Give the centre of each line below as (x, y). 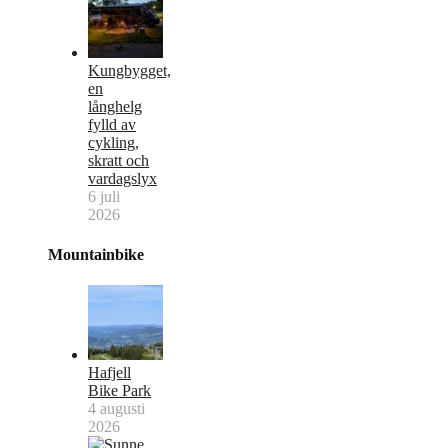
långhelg (115, 107)
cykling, (113, 143)
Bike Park (119, 390)
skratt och (118, 161)
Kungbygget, (129, 71)
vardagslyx (122, 179)
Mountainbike (96, 254)
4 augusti (116, 408)
